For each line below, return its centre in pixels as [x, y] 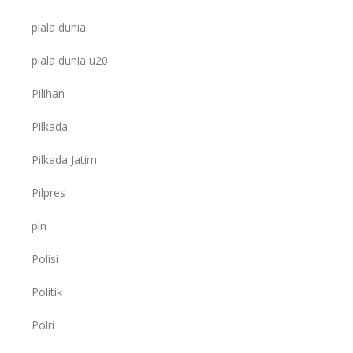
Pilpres [48, 193]
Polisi [45, 259]
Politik [47, 292]
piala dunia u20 [70, 61]
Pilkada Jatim [64, 160]
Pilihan [48, 94]
